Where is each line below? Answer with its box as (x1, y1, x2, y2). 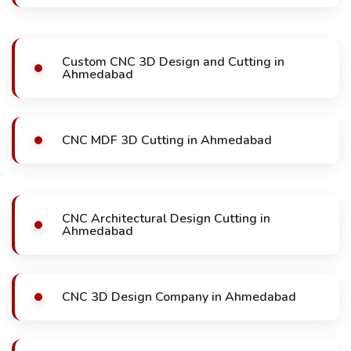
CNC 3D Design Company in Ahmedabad (62, 288, 296, 306)
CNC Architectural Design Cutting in (62, 210, 270, 227)
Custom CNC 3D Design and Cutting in (62, 53, 284, 71)
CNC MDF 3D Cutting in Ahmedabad (62, 132, 272, 149)
